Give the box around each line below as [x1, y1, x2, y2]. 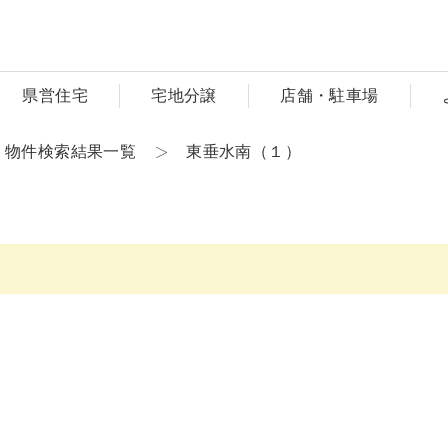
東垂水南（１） [186, 143, 302, 160]
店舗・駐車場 [280, 86, 379, 104]
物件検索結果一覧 [5, 143, 137, 160]
